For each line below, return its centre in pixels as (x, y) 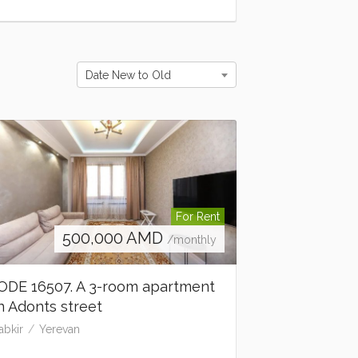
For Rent (197, 217)
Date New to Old (128, 75)
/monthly (191, 240)
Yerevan (60, 330)
